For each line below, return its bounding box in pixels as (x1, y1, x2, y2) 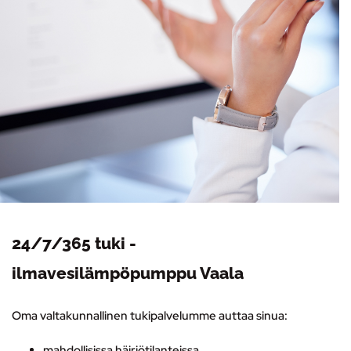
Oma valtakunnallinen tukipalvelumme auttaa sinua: (12, 307, 288, 324)
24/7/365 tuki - (12, 233, 136, 253)
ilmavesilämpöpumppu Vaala (12, 262, 244, 283)
